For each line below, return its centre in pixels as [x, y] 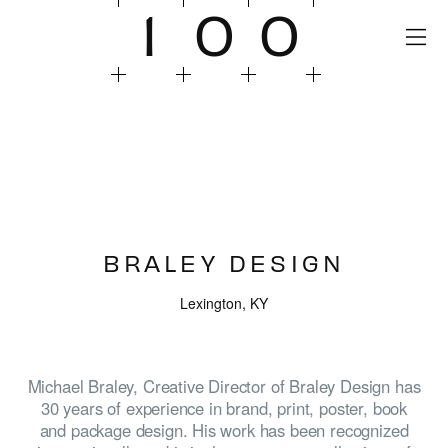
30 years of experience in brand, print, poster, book [224, 407]
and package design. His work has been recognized [224, 429]
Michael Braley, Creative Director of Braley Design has [224, 385]
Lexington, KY [224, 303]
